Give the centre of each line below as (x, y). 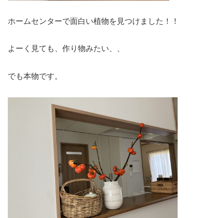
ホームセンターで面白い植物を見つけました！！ (93, 21)
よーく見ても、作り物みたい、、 (66, 49)
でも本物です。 (35, 76)
